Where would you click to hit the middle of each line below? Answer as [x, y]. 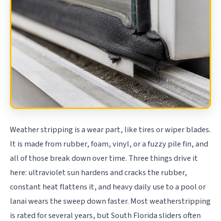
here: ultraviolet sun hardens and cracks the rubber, [98, 172]
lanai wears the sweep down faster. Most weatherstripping [110, 201]
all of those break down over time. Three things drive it [104, 158]
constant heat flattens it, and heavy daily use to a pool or [108, 187]
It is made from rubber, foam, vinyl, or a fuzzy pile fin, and [109, 144]
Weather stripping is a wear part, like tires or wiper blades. [110, 129]
